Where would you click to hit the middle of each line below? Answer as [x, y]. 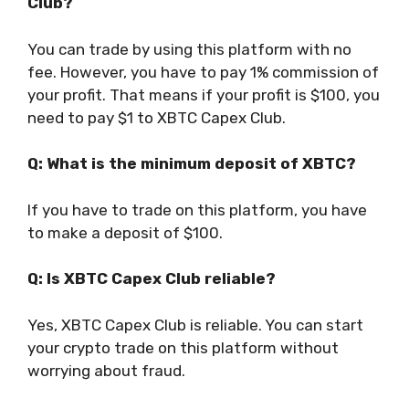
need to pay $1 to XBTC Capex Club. [157, 117]
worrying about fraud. [106, 370]
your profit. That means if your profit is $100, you [204, 94]
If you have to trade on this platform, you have [197, 210]
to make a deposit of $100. [127, 232]
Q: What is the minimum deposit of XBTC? [192, 164]
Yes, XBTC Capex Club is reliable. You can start [195, 325]
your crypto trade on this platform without [183, 347]
